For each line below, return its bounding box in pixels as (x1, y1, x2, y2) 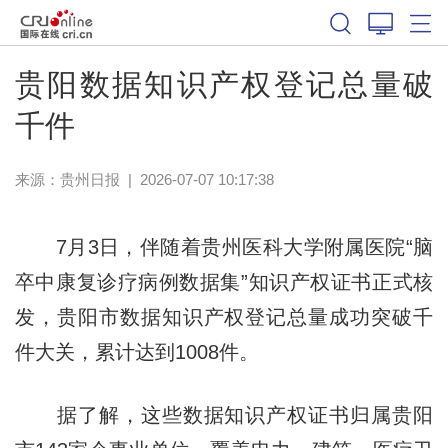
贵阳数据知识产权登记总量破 (14, 67, 434, 101)
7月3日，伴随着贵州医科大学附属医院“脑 (14, 235, 434, 258)
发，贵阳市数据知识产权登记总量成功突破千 (14, 305, 434, 328)
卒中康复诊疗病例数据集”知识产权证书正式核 (14, 270, 434, 293)
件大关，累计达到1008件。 (14, 340, 259, 363)
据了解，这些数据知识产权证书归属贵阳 (14, 403, 434, 426)
